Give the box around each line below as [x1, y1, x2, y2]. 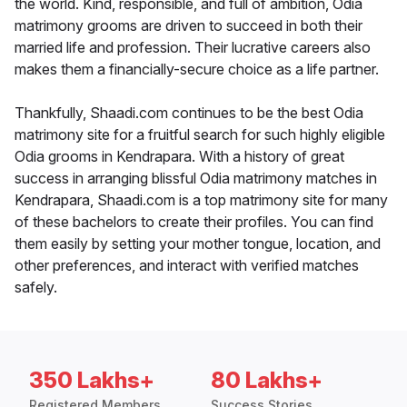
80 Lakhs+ [211, 367, 323, 394]
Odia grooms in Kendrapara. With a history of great [15, 147, 344, 166]
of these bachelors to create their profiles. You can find [15, 213, 373, 232]
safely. [15, 278, 57, 297]
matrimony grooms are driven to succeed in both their [15, 16, 362, 35]
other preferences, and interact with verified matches [15, 256, 359, 275]
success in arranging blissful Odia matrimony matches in [15, 169, 377, 188]
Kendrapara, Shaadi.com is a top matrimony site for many [15, 191, 388, 210]
